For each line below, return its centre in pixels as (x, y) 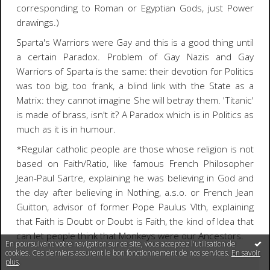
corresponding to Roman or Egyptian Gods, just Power (135, 8)
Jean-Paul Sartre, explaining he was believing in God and (135, 178)
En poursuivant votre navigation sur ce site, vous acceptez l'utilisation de (121, 243)
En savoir (246, 253)
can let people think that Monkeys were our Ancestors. (130, 236)
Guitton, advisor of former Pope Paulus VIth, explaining (135, 207)
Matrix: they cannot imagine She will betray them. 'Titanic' (135, 100)
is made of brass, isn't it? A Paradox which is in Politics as (135, 115)
